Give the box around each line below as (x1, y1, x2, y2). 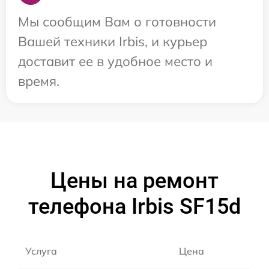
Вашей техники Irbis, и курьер (18, 33, 207, 50)
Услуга (25, 245, 57, 258)
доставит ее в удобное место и (18, 53, 213, 70)
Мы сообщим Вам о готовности (18, 13, 216, 31)
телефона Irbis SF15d (28, 194, 241, 220)
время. (18, 73, 59, 90)
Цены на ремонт (50, 168, 219, 194)
